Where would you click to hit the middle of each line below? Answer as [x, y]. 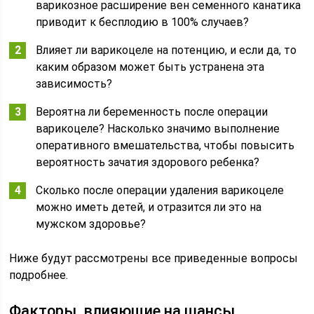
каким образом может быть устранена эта [150, 67]
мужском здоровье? [91, 224]
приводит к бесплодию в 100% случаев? [143, 22]
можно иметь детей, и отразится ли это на [149, 207]
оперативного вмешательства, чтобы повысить [165, 145]
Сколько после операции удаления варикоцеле [160, 190]
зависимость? [74, 84]
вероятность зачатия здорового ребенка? [148, 162]
